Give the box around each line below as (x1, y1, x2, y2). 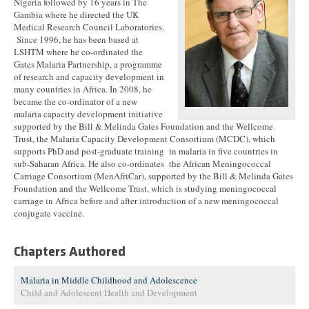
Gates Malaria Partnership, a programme (14, 58, 162, 70)
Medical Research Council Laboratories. (14, 21, 164, 33)
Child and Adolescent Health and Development (21, 286, 197, 299)
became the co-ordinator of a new (14, 95, 137, 108)
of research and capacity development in (14, 70, 164, 83)
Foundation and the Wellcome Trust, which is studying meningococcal (14, 182, 277, 195)
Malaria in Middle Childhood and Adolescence (21, 274, 197, 286)
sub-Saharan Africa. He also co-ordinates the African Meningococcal (14, 157, 271, 170)
